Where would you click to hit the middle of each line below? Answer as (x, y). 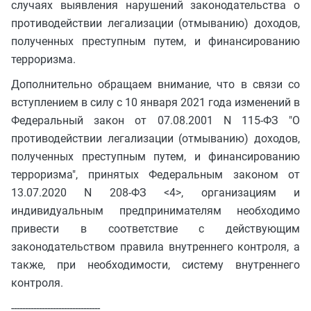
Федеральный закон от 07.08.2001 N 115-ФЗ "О (155, 121)
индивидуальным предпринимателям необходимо (155, 211)
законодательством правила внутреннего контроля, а (155, 247)
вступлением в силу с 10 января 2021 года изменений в (155, 103)
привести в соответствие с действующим (155, 229)
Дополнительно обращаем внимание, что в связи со (155, 85)
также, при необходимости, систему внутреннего (155, 265)
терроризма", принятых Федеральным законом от (155, 175)
